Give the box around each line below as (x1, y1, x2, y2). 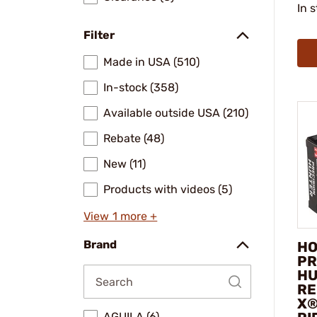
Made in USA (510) (103, 55, 200, 69)
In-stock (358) (103, 81, 178, 94)
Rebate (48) (103, 132, 164, 145)
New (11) (103, 157, 146, 171)
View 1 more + (83, 209, 158, 223)
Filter (83, 28, 115, 42)
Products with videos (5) (103, 183, 232, 196)
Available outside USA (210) (103, 106, 248, 120)
